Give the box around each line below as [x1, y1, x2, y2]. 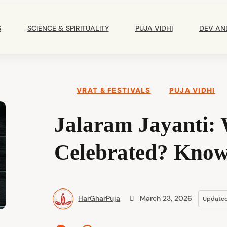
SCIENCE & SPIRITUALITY [27, 24, 109, 33]
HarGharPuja [78, 193, 121, 203]
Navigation [112, 21, 147, 30]
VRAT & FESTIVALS [77, 86, 151, 94]
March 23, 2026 [139, 193, 192, 203]
